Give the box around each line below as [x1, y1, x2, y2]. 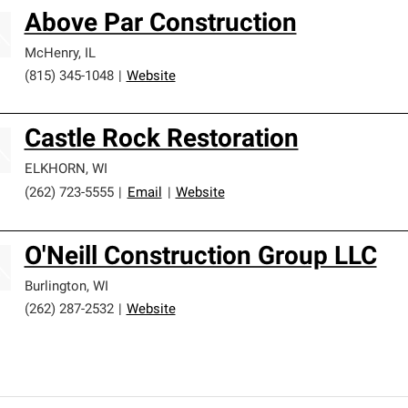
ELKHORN [24, 163, 86, 177]
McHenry [24, 47, 78, 61]
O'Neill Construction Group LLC [24, 245, 377, 270]
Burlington [24, 280, 87, 294]
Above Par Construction [24, 12, 297, 37]
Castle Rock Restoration [24, 127, 299, 153]
